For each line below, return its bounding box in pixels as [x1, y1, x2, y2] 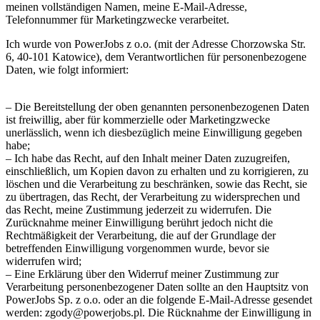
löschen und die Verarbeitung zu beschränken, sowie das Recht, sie [6, 177, 307, 190]
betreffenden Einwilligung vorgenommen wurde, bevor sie [6, 241, 269, 254]
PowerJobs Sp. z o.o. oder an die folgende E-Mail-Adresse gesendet [6, 293, 312, 306]
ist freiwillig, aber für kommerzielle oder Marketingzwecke [6, 113, 270, 126]
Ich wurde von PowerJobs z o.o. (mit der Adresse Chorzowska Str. [6, 37, 306, 50]
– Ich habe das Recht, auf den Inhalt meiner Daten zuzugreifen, [6, 151, 290, 164]
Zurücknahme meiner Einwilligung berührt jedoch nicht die [6, 216, 273, 229]
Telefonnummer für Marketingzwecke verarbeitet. [6, 13, 229, 26]
